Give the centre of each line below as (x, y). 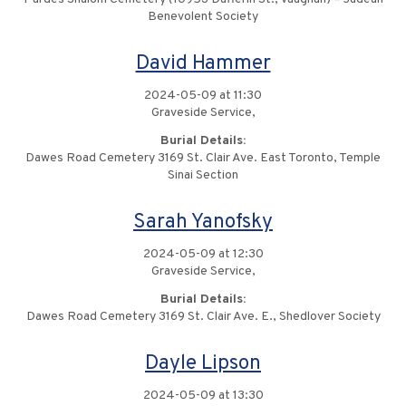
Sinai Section (203, 176)
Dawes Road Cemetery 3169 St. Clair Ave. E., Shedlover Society (203, 317)
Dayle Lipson (203, 364)
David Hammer (203, 64)
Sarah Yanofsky (203, 223)
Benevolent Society (203, 17)
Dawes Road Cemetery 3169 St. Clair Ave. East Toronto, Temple (203, 159)
